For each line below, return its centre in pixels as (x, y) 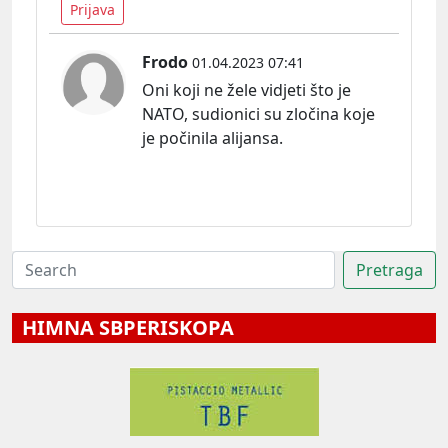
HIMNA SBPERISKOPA (123, 328)
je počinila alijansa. (212, 138)
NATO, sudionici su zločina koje (258, 114)
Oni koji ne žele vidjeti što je (246, 90)
